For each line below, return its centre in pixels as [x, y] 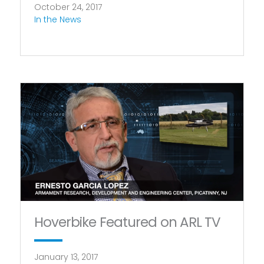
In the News [57, 20]
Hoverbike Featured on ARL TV [127, 222]
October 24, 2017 [68, 7]
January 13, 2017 [66, 257]
